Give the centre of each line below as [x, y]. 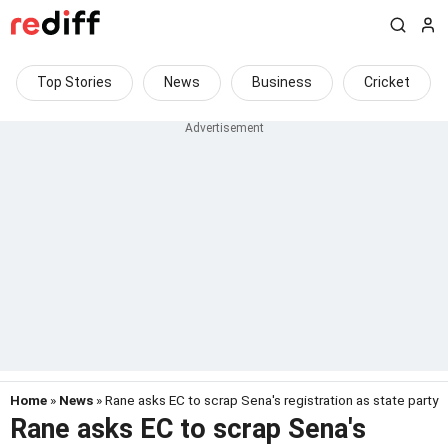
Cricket [387, 82]
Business [282, 82]
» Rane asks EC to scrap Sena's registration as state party [265, 400]
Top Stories [74, 82]
